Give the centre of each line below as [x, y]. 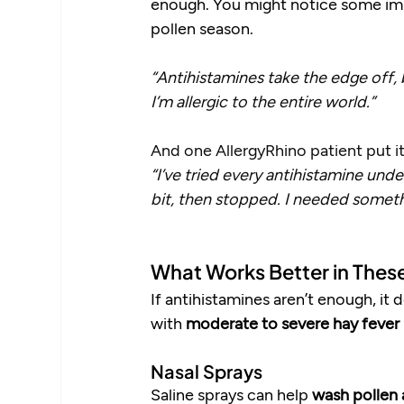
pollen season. [202, 28]
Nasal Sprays [207, 372]
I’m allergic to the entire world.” [265, 101]
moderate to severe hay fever [293, 323]
